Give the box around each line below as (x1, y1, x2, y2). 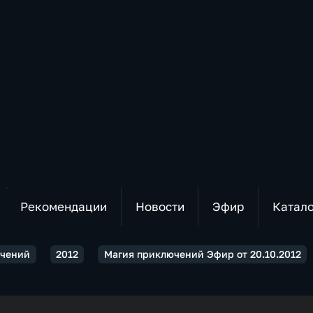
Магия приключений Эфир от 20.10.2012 (103, 248, 301, 260)
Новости (135, 199, 184, 214)
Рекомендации (20, 199, 107, 214)
